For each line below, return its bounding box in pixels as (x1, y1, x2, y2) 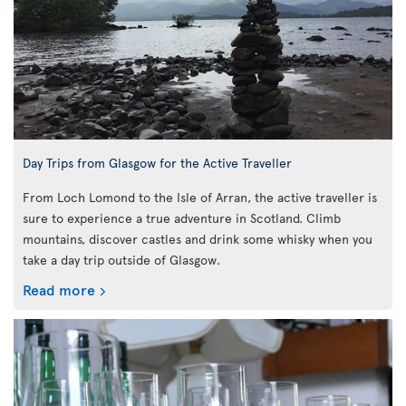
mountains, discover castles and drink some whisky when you (23, 230, 372, 248)
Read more (23, 279, 95, 300)
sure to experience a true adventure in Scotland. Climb (23, 209, 341, 227)
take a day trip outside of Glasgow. (23, 251, 220, 269)
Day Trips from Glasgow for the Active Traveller (23, 153, 292, 172)
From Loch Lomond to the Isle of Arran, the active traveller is (23, 188, 377, 207)
